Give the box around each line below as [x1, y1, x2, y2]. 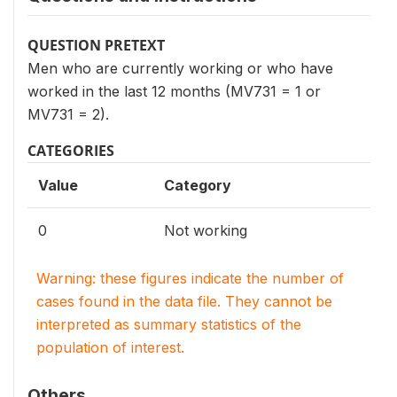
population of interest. [36, 339, 184, 356]
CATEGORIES [27, 141, 114, 160]
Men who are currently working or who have [27, 59, 333, 77]
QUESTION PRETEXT [27, 35, 165, 55]
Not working [164, 222, 247, 239]
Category [164, 176, 231, 194]
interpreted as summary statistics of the [36, 315, 301, 333]
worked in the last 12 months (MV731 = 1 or [27, 82, 321, 100]
